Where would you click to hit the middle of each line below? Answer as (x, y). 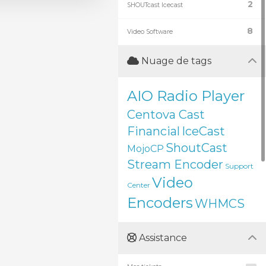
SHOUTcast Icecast (155, 5)
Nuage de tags (175, 61)
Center (139, 185)
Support (239, 166)
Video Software (150, 32)
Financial (153, 131)
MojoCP (145, 149)
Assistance (162, 238)
